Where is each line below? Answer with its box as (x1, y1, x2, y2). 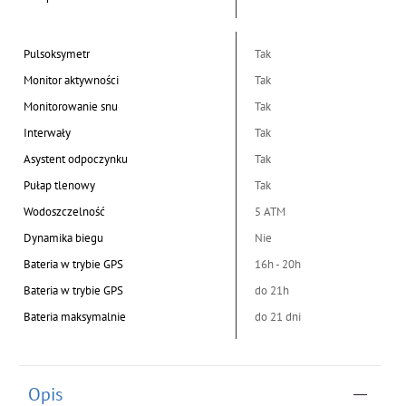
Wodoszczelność (24, 204, 106, 220)
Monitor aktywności (24, 72, 120, 89)
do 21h (255, 283, 290, 299)
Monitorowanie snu (24, 99, 119, 115)
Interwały (24, 125, 72, 141)
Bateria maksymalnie (24, 309, 127, 325)
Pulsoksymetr (24, 46, 91, 63)
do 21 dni (255, 309, 302, 325)
